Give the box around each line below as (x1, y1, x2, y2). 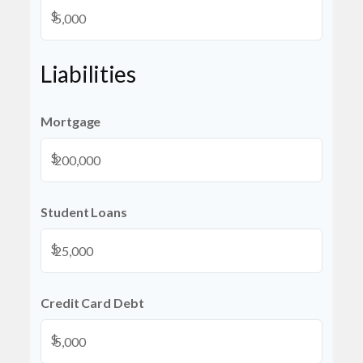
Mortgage (41, 113, 101, 129)
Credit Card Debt (41, 295, 144, 310)
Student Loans (41, 204, 127, 220)
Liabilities (41, 60, 136, 88)
